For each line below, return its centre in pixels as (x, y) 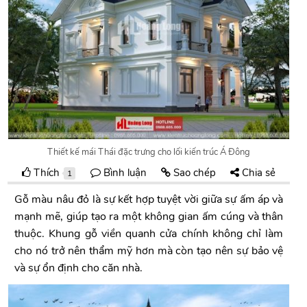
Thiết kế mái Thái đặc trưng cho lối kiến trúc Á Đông (149, 152)
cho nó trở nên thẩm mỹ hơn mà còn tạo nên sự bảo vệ (149, 250)
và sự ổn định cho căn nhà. (79, 268)
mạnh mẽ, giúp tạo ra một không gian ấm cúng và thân (149, 216)
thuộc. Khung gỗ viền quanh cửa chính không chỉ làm (149, 233)
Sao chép (193, 172)
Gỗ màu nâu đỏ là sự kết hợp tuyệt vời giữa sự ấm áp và (149, 199)
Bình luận (123, 172)
